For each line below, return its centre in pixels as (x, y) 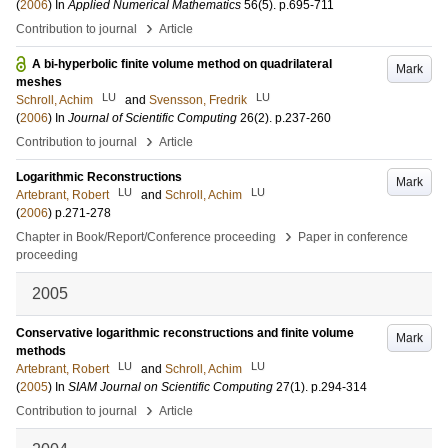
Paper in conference (353, 237)
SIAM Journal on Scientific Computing (170, 387)
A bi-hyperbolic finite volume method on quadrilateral (182, 64)
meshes (39, 82)
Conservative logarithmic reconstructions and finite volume (185, 333)
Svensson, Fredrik (198, 100)
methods (41, 351)
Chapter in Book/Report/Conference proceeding (146, 237)
